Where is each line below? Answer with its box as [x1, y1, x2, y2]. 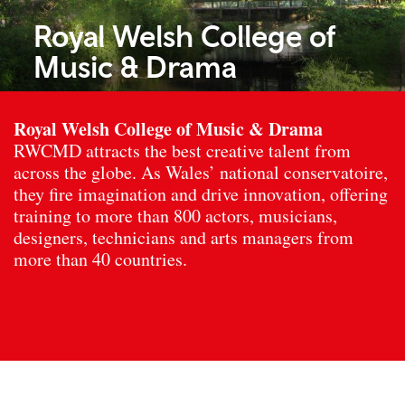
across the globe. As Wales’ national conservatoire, [14, 160, 388, 185]
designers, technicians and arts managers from [14, 225, 353, 250]
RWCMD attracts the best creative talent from [14, 138, 351, 164]
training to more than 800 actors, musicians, [14, 203, 337, 229]
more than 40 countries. [14, 247, 187, 272]
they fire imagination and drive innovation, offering [14, 182, 388, 207]
